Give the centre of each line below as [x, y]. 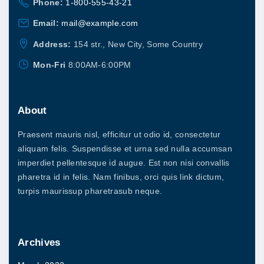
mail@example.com [100, 23]
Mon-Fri [49, 65]
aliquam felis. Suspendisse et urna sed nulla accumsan [125, 148]
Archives [39, 242]
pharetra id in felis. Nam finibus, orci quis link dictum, [121, 176]
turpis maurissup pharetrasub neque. [90, 191]
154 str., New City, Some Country [138, 44]
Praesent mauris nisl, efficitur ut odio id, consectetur [119, 134]
